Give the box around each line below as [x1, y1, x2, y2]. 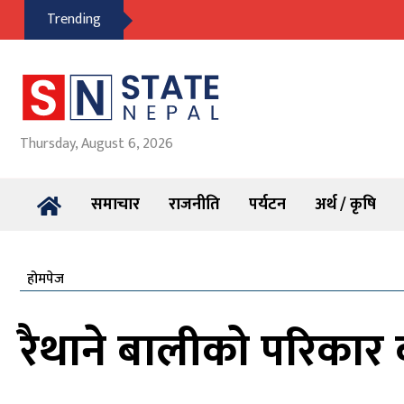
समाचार [91, 191, 140, 218]
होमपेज [27, 267, 64, 291]
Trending [47, 7, 101, 32]
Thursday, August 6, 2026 [20, 132, 173, 156]
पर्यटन [249, 191, 286, 218]
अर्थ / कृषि [315, 191, 376, 218]
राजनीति [169, 191, 220, 218]
